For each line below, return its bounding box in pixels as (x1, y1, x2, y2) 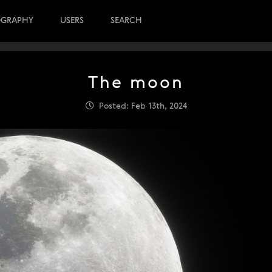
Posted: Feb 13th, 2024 (93, 102, 187, 110)
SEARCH (110, 16, 142, 25)
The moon (88, 75, 184, 92)
